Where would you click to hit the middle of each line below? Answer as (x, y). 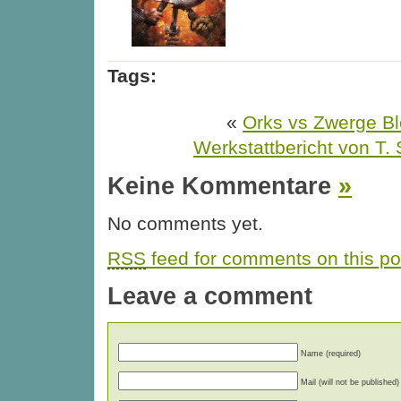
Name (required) (331, 353)
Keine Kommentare (223, 185)
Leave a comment (210, 296)
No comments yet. (185, 224)
